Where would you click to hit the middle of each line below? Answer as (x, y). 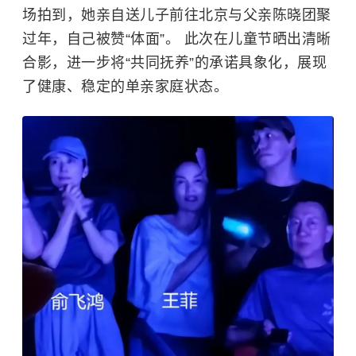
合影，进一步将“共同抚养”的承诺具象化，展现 (174, 62)
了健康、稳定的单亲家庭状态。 (125, 86)
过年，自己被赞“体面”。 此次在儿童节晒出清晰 (177, 39)
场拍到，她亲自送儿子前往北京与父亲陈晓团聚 (177, 15)
